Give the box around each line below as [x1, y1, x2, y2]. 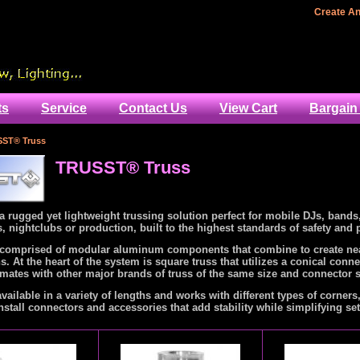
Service [41, 101, 87, 115]
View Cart [219, 101, 277, 115]
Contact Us [119, 101, 187, 115]
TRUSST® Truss [55, 157, 190, 178]
